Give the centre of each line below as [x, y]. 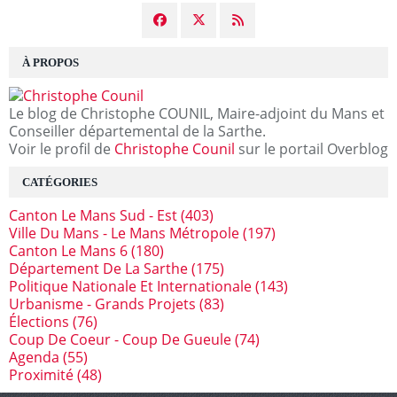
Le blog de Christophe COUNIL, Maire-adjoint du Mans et [197, 114]
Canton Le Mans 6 [68, 251]
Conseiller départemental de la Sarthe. [137, 132]
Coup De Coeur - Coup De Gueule [120, 340]
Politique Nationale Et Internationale [130, 287]
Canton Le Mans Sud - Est [93, 216]
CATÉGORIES [60, 183]
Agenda [34, 358]
